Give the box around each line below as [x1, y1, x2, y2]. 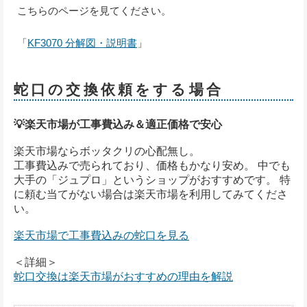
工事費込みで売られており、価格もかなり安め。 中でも [14, 159, 291, 171]
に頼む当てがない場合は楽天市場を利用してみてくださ [14, 188, 288, 200]
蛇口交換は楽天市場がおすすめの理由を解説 [14, 270, 233, 282]
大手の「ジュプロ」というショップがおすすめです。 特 [14, 173, 291, 186]
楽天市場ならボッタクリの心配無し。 [14, 145, 200, 157]
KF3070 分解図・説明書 [27, 36, 137, 49]
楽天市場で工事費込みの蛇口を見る [14, 229, 189, 241]
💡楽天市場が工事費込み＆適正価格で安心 [14, 118, 222, 130]
